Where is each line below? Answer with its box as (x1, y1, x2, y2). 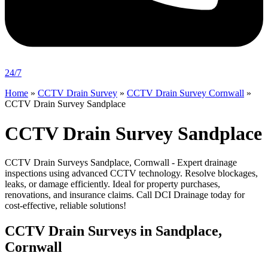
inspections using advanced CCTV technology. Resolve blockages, (5, 168, 258, 179)
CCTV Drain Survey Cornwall (127, 88, 244, 99)
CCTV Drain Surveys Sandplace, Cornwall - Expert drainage (5, 157, 237, 168)
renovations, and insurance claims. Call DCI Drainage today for (5, 190, 245, 200)
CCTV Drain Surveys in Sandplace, (5, 223, 222, 239)
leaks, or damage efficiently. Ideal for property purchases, (5, 179, 220, 190)
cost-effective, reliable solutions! (5, 200, 126, 211)
